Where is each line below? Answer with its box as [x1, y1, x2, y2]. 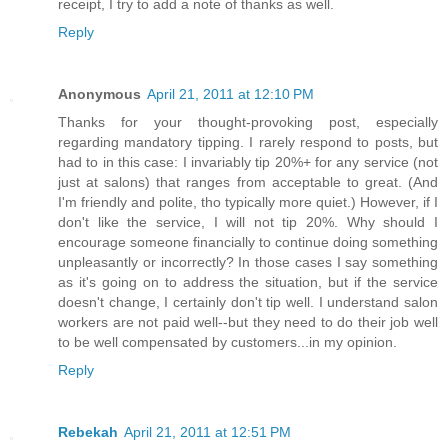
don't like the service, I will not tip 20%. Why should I [58, 213, 438, 230]
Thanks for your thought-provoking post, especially [58, 113, 438, 130]
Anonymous [58, 85, 141, 102]
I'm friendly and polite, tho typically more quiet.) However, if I [58, 193, 438, 210]
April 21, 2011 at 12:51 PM [124, 423, 291, 440]
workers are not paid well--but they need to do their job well [58, 313, 438, 330]
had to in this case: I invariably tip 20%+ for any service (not [58, 153, 438, 170]
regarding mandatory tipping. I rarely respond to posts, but [58, 133, 438, 150]
